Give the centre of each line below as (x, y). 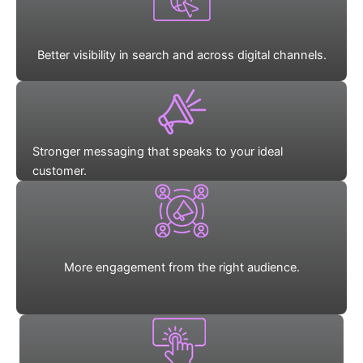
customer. (60, 171)
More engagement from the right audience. (181, 268)
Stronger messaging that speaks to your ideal (158, 152)
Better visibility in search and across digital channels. (181, 56)
